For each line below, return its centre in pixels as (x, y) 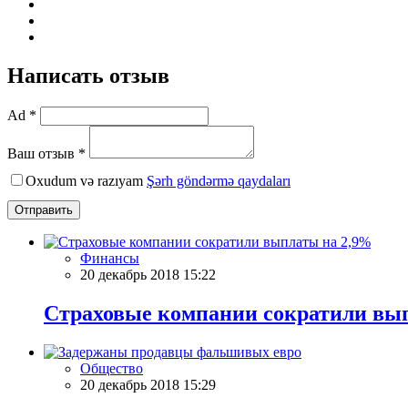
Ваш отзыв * (46, 153)
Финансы (110, 258)
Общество (112, 368)
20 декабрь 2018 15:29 (148, 384)
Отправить (44, 209)
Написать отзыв (88, 75)
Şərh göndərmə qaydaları (219, 180)
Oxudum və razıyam (86, 180)
